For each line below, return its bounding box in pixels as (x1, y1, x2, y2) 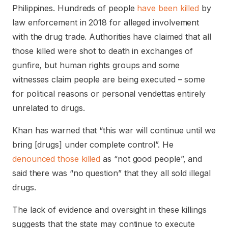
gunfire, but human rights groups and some (12, 60, 180, 70)
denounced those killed (12, 154, 101, 164)
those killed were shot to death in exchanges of (12, 46, 193, 56)
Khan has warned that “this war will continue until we (12, 125, 216, 135)
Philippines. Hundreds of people (12, 3, 137, 13)
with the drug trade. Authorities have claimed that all (12, 32, 211, 42)
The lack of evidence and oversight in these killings (12, 205, 207, 215)
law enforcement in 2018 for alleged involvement (12, 17, 199, 27)
